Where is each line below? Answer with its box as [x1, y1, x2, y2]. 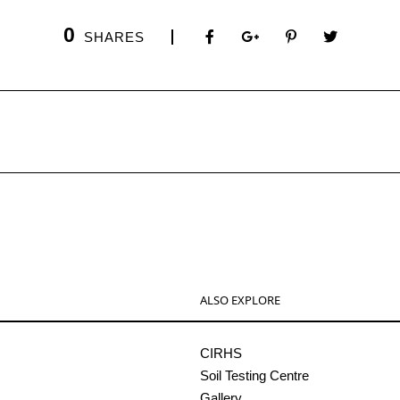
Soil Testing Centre [200, 368, 309, 384]
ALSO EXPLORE [200, 292, 280, 309]
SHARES [83, 29, 145, 46]
